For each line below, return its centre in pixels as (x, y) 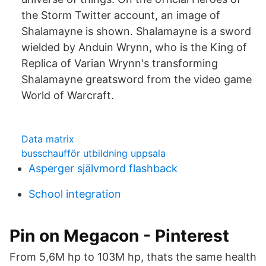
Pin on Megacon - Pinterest (119, 236)
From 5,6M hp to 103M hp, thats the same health (133, 257)
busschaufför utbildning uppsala (94, 153)
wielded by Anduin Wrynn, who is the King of (136, 47)
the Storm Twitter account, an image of (121, 15)
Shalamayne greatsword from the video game (137, 79)
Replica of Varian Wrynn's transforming (120, 63)
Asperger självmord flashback (103, 168)
